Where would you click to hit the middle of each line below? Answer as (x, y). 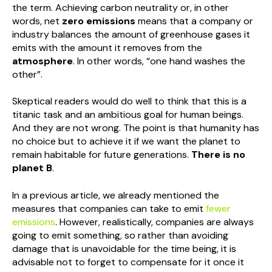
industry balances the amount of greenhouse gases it (131, 34)
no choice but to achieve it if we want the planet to (126, 141)
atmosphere (42, 61)
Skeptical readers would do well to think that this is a (129, 101)
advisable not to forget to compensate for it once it (128, 262)
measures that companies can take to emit (109, 208)
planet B (32, 168)
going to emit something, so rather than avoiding (120, 235)
